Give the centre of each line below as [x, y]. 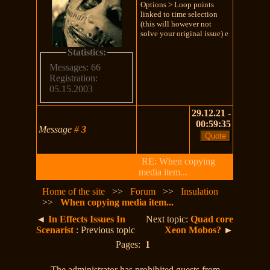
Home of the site [74, 191]
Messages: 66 [75, 67]
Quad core [212, 219]
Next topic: [168, 219]
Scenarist [55, 230]
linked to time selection [179, 14]
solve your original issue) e [185, 33]
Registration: [74, 78]
